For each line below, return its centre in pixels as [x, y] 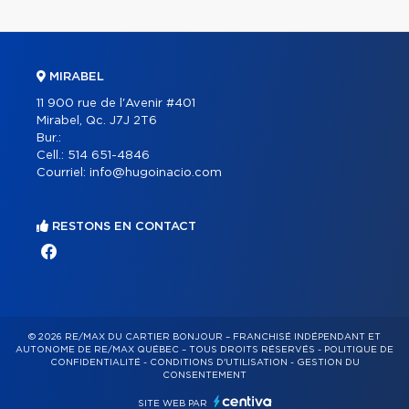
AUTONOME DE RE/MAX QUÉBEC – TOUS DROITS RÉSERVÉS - [170, 350]
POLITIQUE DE [359, 350]
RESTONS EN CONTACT [122, 227]
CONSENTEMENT [204, 375]
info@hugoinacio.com [156, 173]
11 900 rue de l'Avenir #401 [116, 104]
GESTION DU [328, 362]
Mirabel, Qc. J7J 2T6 [97, 121]
